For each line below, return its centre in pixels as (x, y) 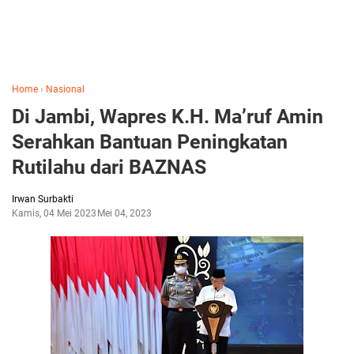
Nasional (65, 89)
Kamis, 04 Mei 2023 (54, 213)
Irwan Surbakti (43, 199)
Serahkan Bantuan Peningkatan (150, 142)
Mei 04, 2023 (124, 213)
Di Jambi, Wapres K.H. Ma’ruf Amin (168, 117)
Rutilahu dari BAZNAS (109, 167)
